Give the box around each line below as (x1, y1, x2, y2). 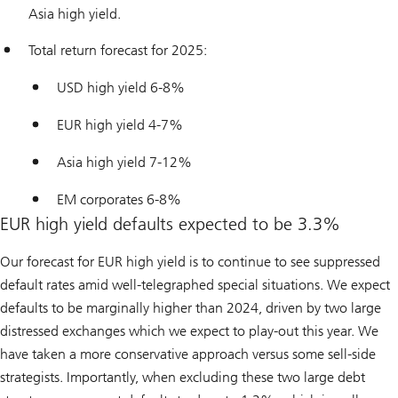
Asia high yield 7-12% (57, 154, 192, 171)
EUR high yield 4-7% (57, 116, 183, 134)
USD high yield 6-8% (57, 79, 185, 97)
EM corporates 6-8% (57, 191, 181, 209)
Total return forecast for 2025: (28, 42, 207, 60)
